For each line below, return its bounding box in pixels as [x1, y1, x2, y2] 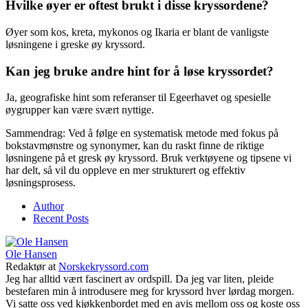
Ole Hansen [5, 248, 57, 261]
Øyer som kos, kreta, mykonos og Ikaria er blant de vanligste [5, 25, 269, 38]
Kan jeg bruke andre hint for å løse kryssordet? [5, 63, 274, 78]
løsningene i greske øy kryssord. [5, 38, 145, 50]
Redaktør [5, 261, 45, 273]
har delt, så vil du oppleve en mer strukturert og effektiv [5, 164, 245, 177]
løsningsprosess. [5, 177, 76, 189]
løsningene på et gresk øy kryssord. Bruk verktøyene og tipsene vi [5, 152, 291, 164]
